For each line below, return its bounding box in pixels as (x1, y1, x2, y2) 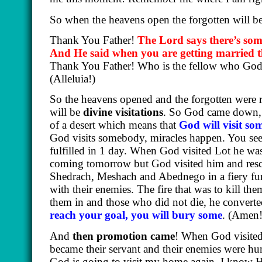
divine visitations (83, 106, 163, 119)
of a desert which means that (50, 119, 179, 132)
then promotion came (73, 229, 175, 242)
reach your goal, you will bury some (50, 209, 222, 222)
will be (50, 106, 83, 119)
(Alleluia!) (50, 73, 95, 85)
